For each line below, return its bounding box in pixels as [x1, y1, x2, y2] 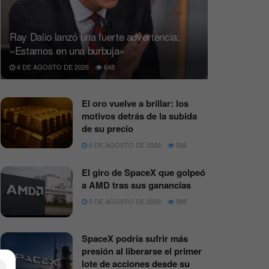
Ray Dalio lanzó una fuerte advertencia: [10, 28, 180, 44]
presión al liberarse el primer [82, 244, 202, 258]
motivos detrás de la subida [82, 109, 197, 122]
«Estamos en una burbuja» [10, 42, 124, 58]
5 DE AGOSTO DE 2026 [87, 196, 161, 206]
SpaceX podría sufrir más [82, 232, 188, 246]
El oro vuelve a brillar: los [82, 96, 189, 110]
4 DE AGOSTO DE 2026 [15, 61, 89, 71]
